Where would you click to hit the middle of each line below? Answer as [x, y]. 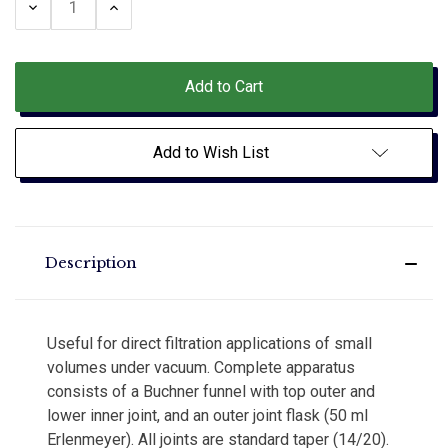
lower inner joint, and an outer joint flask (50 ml [207, 415]
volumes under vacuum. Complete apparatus [201, 367]
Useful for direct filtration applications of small [209, 343]
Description [91, 262]
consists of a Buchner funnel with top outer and [211, 391]
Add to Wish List [211, 152]
